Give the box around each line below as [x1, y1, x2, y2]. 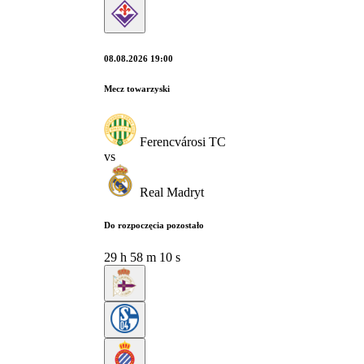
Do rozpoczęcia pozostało [104, 219, 204, 230]
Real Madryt [140, 184, 204, 199]
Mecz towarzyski [104, 83, 170, 93]
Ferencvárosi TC [140, 134, 226, 149]
